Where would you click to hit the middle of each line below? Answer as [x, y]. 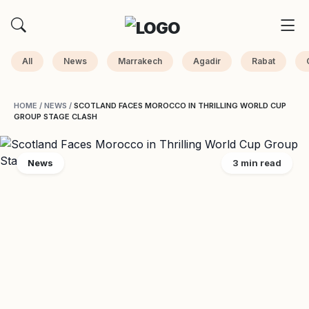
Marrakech [140, 61]
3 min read [257, 163]
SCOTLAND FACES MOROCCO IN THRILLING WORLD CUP [180, 106]
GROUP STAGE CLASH [56, 117]
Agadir [207, 61]
